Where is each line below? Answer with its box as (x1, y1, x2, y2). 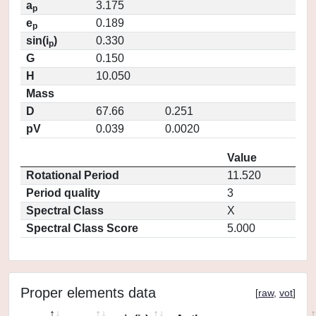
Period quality (26, 187, 100, 199)
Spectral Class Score (26, 222, 138, 234)
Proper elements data (20, 285, 156, 300)
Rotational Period (26, 169, 119, 181)
